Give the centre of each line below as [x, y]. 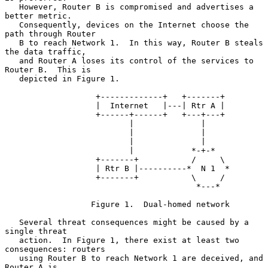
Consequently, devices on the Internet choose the [12, 25]
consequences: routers [55, 249]
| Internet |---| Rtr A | [50, 105]
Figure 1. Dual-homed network [48, 204]
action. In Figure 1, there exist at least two [12, 240]
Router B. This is [48, 69]
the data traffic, [45, 51]
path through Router [50, 33]
